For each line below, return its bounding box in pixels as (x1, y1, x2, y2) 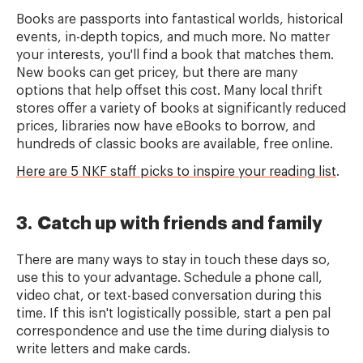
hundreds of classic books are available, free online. (16, 138, 340, 151)
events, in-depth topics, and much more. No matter (16, 31, 330, 44)
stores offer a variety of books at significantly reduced (16, 102, 346, 115)
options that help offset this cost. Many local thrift (16, 84, 322, 97)
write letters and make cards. (16, 343, 194, 356)
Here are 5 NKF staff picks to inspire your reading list (16, 165, 336, 178)
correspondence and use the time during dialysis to (16, 325, 330, 338)
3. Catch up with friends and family (16, 215, 327, 233)
